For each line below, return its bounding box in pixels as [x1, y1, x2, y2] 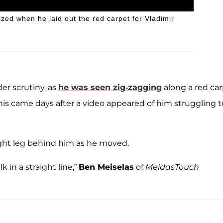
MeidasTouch [145, 162, 199, 172]
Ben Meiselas [79, 162, 134, 172]
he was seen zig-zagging [58, 82, 162, 92]
